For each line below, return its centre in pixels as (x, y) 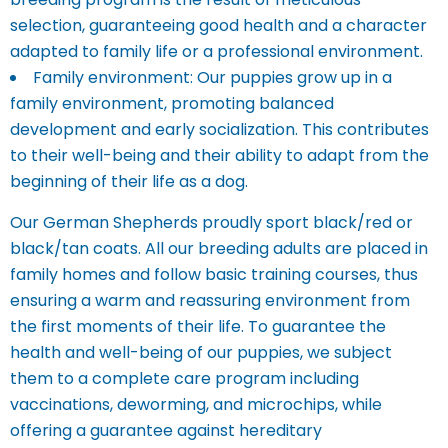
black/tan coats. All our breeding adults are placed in (219, 248)
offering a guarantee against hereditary (166, 430)
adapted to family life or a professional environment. (216, 51)
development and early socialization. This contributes (219, 129)
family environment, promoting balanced (172, 103)
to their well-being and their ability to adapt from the (219, 155)
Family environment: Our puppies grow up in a (212, 77)
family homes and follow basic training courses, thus (214, 274)
